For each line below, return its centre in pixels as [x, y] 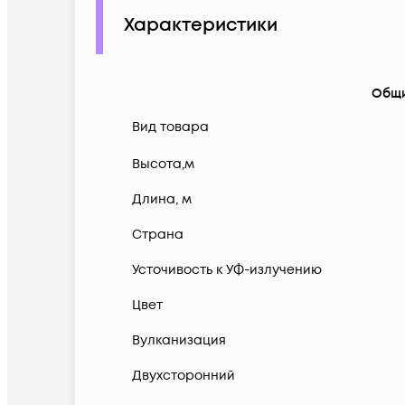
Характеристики [201, 26]
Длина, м [162, 200]
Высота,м [163, 165]
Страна [158, 235]
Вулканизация [179, 341]
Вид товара [170, 127]
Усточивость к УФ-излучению [227, 270]
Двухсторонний [184, 376]
